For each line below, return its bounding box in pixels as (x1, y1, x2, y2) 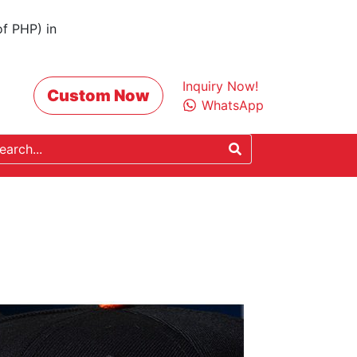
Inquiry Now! (182, 78, 258, 94)
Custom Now (47, 86, 150, 105)
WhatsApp (202, 97, 264, 113)
